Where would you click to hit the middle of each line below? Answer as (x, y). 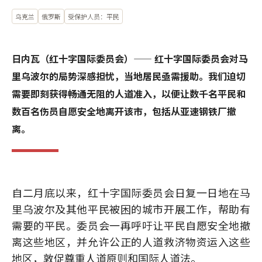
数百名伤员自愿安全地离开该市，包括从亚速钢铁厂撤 (124, 111)
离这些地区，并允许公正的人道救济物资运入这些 (131, 242)
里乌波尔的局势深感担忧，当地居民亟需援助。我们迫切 (129, 76)
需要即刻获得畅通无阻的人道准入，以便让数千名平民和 (129, 94)
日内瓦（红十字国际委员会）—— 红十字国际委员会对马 (130, 58)
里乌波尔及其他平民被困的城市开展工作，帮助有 (131, 209)
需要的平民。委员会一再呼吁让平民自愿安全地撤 (131, 225)
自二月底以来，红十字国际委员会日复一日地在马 (131, 192)
